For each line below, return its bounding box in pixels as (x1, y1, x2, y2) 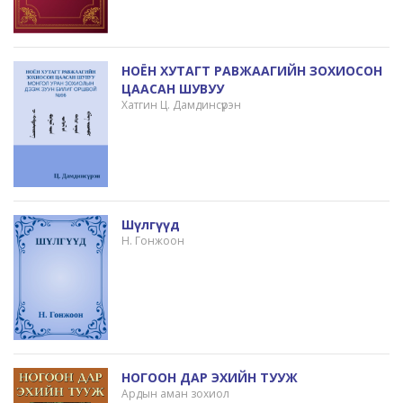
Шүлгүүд (121, 215, 180, 233)
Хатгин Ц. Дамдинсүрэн (121, 97, 241, 113)
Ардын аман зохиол (121, 385, 229, 401)
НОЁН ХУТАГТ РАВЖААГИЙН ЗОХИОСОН (121, 62, 382, 80)
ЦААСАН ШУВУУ (121, 80, 224, 98)
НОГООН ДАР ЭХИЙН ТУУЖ (121, 368, 298, 386)
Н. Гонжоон (121, 232, 184, 248)
